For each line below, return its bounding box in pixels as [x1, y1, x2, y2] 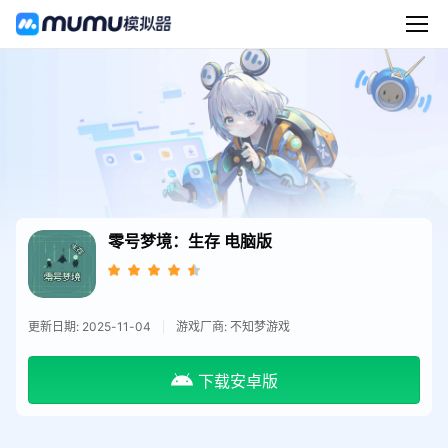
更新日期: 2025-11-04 [27, 318, 151, 334]
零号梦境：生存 [107, 231, 224, 251]
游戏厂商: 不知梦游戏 [175, 318, 290, 334]
